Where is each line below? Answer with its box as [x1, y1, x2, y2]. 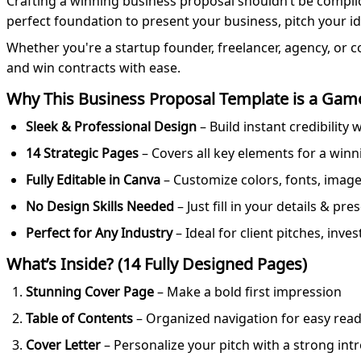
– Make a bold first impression [154, 283, 342, 301]
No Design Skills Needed [26, 197, 174, 216]
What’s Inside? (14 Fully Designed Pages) [6, 253, 307, 276]
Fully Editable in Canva [26, 171, 160, 189]
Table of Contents [26, 309, 133, 328]
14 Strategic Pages [26, 144, 139, 163]
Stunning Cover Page [26, 283, 154, 301]
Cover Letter [26, 336, 101, 355]
